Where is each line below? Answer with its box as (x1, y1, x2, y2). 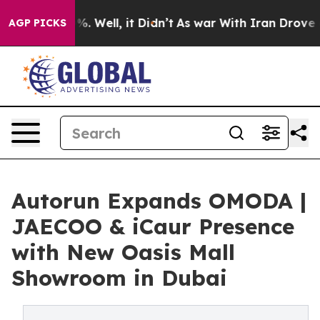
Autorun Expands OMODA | (11, 187, 306, 214)
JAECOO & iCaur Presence (11, 213, 294, 240)
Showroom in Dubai (11, 264, 227, 291)
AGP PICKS (9, 16, 66, 29)
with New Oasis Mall (11, 239, 235, 266)
